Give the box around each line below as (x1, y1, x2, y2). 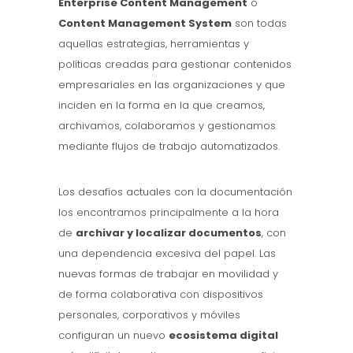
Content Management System (58, 16, 232, 32)
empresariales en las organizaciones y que (58, 77, 285, 93)
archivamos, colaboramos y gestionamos (58, 118, 276, 134)
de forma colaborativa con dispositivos (58, 287, 263, 303)
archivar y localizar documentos (76, 225, 262, 241)
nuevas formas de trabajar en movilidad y (58, 266, 278, 282)
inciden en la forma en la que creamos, (58, 98, 265, 113)
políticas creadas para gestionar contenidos (58, 57, 292, 72)
